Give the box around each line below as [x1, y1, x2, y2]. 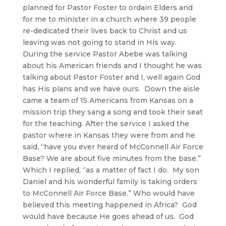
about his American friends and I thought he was [22, 61, 202, 70]
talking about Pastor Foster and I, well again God [22, 72, 200, 82]
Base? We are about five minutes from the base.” [22, 153, 203, 163]
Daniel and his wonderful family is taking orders [22, 177, 197, 186]
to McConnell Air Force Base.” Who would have [22, 188, 195, 198]
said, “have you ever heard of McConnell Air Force [22, 142, 203, 151]
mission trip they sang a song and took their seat [22, 107, 203, 117]
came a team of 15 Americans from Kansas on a [22, 95, 193, 105]
